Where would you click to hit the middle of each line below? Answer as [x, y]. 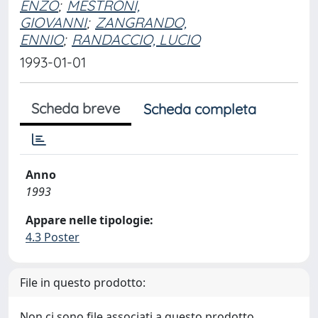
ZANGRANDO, [141, 22]
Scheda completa [200, 109]
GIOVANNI [53, 22]
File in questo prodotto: [83, 283]
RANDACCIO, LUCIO [136, 39]
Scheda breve [76, 108]
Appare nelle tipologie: [89, 220]
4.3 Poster [53, 237]
